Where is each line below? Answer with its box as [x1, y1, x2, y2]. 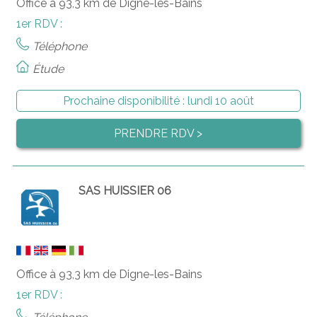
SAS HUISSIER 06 [79, 183, 172, 197]
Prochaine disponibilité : [62, 93, 188, 108]
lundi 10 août [187, 93, 254, 108]
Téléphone [32, 39, 87, 53]
